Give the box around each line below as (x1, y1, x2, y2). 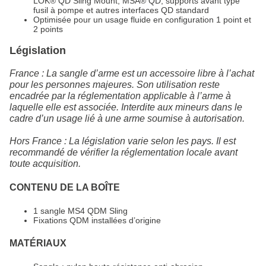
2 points (33, 24, 63, 34)
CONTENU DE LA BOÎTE (9, 182, 120, 193)
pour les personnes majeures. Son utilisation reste (9, 80, 220, 90)
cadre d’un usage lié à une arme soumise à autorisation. (9, 113, 245, 124)
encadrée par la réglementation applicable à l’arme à (9, 91, 231, 102)
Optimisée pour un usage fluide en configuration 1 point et (33, 15, 251, 25)
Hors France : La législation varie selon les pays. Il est (9, 136, 236, 147)
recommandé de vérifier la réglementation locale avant (9, 147, 237, 158)
